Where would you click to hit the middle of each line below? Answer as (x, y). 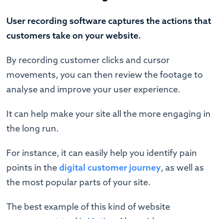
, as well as (183, 167)
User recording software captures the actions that (109, 21)
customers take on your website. (74, 35)
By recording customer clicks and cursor (88, 60)
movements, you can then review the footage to (105, 74)
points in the (33, 167)
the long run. (33, 128)
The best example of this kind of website (88, 206)
